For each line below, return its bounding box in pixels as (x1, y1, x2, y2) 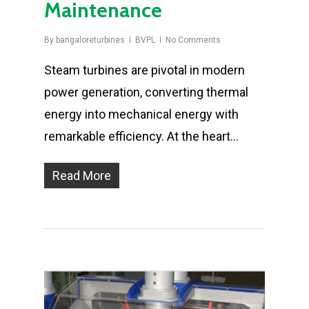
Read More (52, 168, 111, 183)
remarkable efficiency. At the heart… (44, 129, 239, 143)
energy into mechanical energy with (44, 107, 239, 121)
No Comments (166, 35, 221, 45)
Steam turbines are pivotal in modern (44, 63, 245, 77)
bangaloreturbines (56, 35, 125, 45)
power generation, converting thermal (44, 85, 248, 99)
